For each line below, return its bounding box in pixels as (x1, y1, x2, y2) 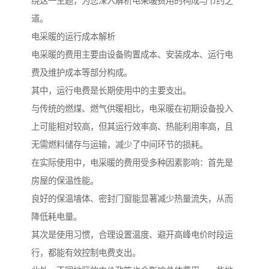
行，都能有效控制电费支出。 (31, 248, 141, 258)
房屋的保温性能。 (31, 176, 98, 186)
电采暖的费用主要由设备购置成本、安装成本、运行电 (31, 50, 233, 60)
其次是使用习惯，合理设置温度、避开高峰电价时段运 (31, 230, 233, 240)
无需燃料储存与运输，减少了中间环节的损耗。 (31, 140, 208, 150)
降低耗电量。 (31, 212, 82, 222)
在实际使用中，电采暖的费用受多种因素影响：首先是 (31, 158, 233, 168)
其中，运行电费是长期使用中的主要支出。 (31, 86, 191, 96)
